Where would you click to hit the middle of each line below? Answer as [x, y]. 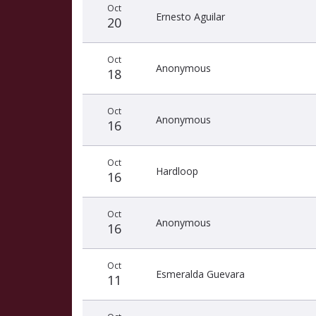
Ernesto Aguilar [190, 17]
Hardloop [177, 171]
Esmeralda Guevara [200, 274]
